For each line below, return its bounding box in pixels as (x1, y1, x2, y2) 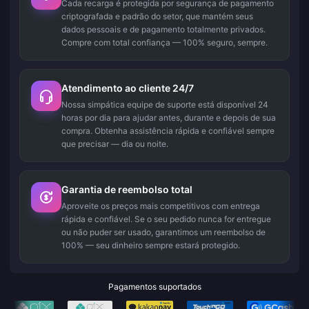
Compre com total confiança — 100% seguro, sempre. (61, 37, 268, 48)
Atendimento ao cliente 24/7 (61, 82, 194, 94)
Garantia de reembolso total (61, 183, 192, 195)
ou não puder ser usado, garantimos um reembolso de (61, 227, 266, 237)
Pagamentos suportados (108, 281, 201, 292)
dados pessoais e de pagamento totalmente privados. (61, 24, 266, 34)
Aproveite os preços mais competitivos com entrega (61, 201, 260, 211)
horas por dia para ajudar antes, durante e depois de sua (61, 112, 276, 123)
